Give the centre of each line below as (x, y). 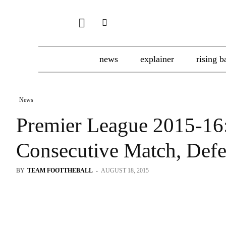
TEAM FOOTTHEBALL (60, 171)
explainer (157, 59)
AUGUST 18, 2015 (125, 171)
